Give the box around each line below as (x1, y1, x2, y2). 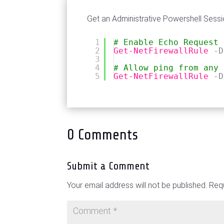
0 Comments (67, 125, 138, 143)
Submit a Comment (67, 159, 150, 172)
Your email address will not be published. (67, 180, 207, 190)
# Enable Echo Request (113, 37, 219, 47)
